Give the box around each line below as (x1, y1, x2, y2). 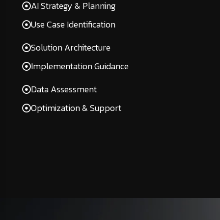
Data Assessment (31, 82, 97, 96)
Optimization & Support (31, 101, 121, 114)
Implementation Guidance (31, 59, 129, 73)
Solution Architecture (31, 41, 110, 54)
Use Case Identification (31, 18, 115, 31)
